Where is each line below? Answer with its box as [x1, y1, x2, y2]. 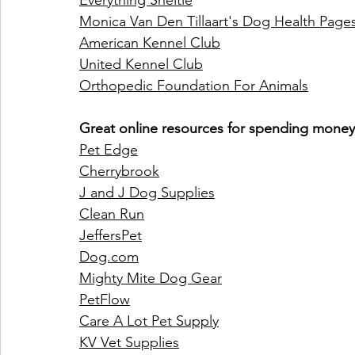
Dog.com [79, 248, 139, 266]
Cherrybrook [79, 162, 159, 181]
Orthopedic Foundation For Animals [79, 77, 308, 95]
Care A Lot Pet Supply [79, 312, 219, 330]
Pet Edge [79, 141, 138, 159]
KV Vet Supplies [79, 334, 179, 352]
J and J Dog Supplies [79, 184, 215, 202]
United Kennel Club [79, 55, 203, 74]
